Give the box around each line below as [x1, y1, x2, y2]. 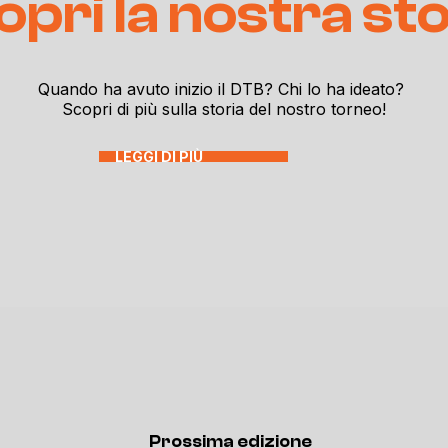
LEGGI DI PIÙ [115, 148, 203, 165]
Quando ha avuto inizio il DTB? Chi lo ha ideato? [38, 79, 409, 99]
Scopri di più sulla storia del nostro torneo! [61, 99, 386, 119]
